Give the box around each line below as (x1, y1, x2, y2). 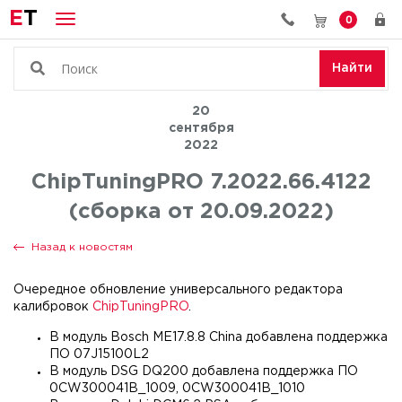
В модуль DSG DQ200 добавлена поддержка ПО (49, 366, 358, 377)
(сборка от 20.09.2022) (68, 202, 334, 222)
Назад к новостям (31, 242, 133, 252)
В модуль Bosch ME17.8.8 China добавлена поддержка (49, 332, 388, 343)
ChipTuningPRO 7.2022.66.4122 (31, 172, 371, 192)
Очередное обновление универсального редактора (13, 284, 343, 295)
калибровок (13, 301, 92, 312)
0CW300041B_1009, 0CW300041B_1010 (49, 383, 305, 394)
